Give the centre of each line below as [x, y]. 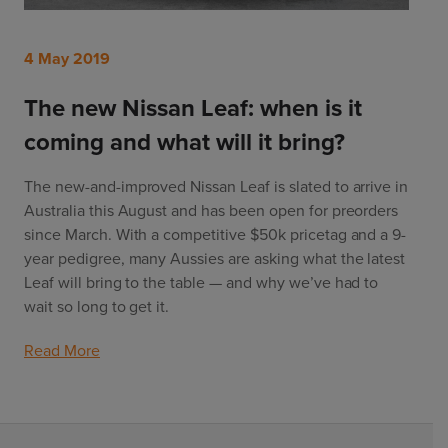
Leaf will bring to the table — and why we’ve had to [201, 283]
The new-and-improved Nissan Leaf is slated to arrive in [216, 187]
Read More [62, 351]
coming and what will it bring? [184, 142]
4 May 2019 [67, 59]
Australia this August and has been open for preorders [211, 211]
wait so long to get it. [99, 307]
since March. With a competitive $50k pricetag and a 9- [215, 235]
